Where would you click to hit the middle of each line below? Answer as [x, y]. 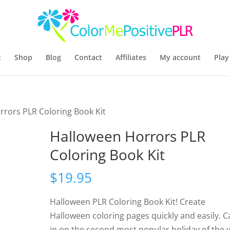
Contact [88, 57]
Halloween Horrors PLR [128, 136]
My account [180, 57]
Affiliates [131, 57]
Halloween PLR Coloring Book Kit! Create [128, 202]
